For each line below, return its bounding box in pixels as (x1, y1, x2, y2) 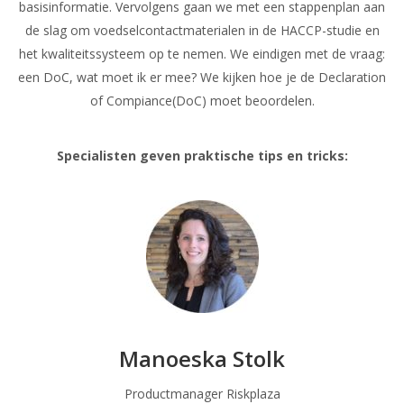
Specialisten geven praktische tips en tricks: (56, 146, 348, 164)
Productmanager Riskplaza (124, 384, 280, 402)
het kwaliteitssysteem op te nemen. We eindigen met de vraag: (19, 44, 385, 62)
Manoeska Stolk (119, 343, 285, 373)
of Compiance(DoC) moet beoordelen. (89, 91, 315, 109)
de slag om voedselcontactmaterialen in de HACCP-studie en (24, 21, 380, 39)
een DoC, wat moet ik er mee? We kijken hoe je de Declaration (18, 68, 386, 86)
